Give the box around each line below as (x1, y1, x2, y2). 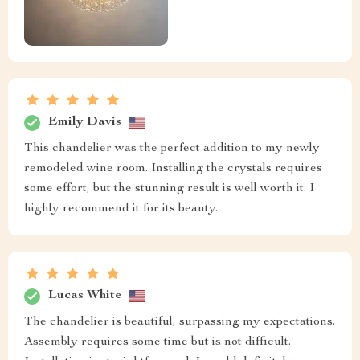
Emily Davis (48, 116, 121, 129)
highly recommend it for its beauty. (24, 202, 218, 215)
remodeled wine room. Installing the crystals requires (24, 162, 322, 175)
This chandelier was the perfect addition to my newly (24, 141, 320, 155)
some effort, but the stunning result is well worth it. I (24, 182, 314, 195)
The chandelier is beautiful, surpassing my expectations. (24, 315, 335, 329)
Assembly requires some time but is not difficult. (24, 335, 291, 349)
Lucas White (48, 289, 121, 303)
